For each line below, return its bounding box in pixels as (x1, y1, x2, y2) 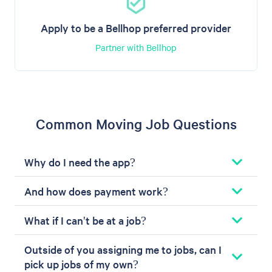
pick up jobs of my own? (24, 256, 138, 271)
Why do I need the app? (24, 154, 135, 169)
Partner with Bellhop (95, 41, 177, 53)
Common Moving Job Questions (35, 114, 237, 133)
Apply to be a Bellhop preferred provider (41, 20, 231, 35)
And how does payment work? (24, 183, 168, 198)
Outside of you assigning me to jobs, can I (24, 242, 222, 256)
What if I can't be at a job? (24, 212, 146, 227)
